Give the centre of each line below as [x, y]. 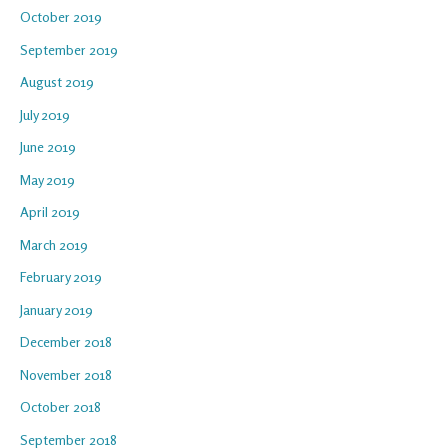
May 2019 [47, 179]
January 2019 [56, 309]
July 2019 [45, 114]
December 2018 [66, 342]
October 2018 [60, 407]
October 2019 [61, 17]
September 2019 [69, 49]
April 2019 [50, 212]
